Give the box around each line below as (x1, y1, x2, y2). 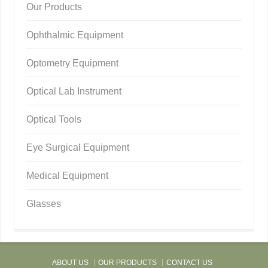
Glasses (26, 198, 62, 209)
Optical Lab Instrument (26, 86, 122, 96)
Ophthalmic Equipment (26, 29, 124, 40)
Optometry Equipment (26, 57, 119, 68)
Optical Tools (26, 114, 82, 124)
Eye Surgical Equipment (26, 142, 130, 153)
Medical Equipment (26, 170, 109, 181)
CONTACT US (166, 258, 212, 267)
